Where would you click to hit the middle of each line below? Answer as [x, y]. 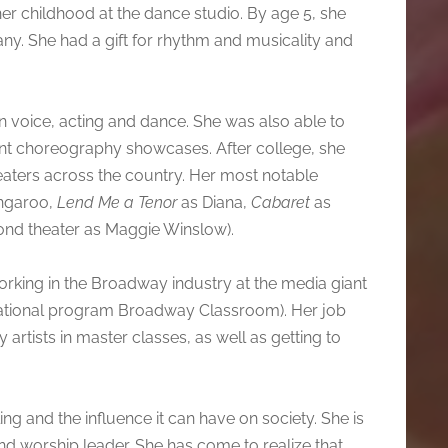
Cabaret [280, 202]
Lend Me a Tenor [116, 202]
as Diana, [213, 202]
